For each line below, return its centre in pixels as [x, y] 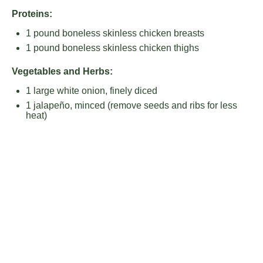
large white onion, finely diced [94, 91]
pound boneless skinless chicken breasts [118, 33]
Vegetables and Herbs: [62, 71]
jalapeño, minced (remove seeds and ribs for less [134, 105]
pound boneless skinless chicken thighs [115, 48]
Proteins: [32, 14]
